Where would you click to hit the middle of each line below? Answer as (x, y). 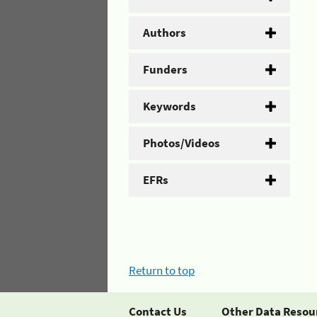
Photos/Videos (181, 143)
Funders (165, 69)
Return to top (162, 270)
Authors (165, 32)
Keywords (169, 106)
